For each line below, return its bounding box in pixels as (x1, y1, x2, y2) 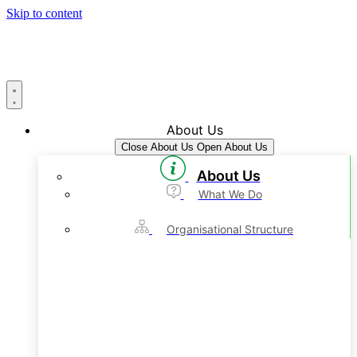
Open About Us (197, 141, 268, 153)
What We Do (198, 187, 262, 201)
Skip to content (6, 6, 82, 20)
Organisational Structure (167, 222, 293, 236)
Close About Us (121, 141, 194, 153)
